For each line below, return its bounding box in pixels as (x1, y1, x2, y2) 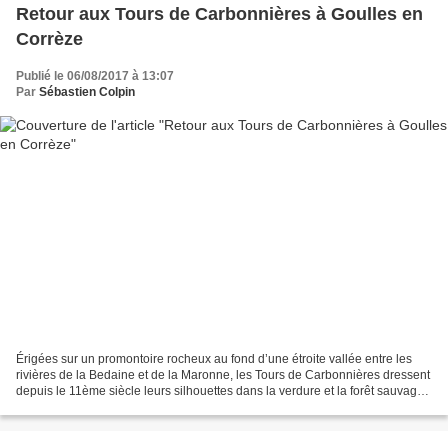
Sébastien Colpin (39, 84, 135, 99)
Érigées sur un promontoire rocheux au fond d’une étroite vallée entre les (16, 352, 412, 367)
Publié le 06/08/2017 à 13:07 (16, 68, 174, 83)
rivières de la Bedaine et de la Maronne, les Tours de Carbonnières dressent (16, 368, 430, 383)
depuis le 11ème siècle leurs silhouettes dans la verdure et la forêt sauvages (16, 384, 430, 399)
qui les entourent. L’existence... (16, 400, 183, 415)
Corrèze (16, 28, 83, 49)
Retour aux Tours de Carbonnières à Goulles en (16, 3, 423, 24)
